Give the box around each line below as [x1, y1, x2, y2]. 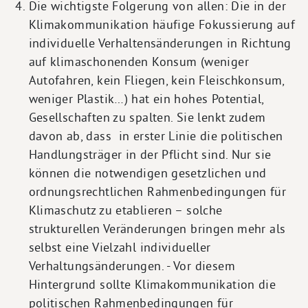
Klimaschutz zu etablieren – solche [28, 201, 223, 218]
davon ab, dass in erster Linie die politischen [28, 127, 283, 144]
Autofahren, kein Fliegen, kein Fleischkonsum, [28, 71, 285, 88]
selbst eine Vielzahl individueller [28, 239, 211, 255]
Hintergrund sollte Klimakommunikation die [28, 276, 276, 292]
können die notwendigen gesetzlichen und [28, 164, 267, 181]
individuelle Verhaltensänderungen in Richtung [28, 34, 291, 51]
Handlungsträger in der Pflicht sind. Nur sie [28, 146, 272, 162]
